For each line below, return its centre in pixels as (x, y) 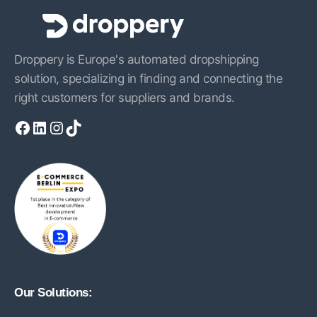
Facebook (18, 127)
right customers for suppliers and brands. (125, 98)
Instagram (55, 127)
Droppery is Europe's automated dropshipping (137, 59)
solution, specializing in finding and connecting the (148, 79)
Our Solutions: (53, 292)
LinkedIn (35, 127)
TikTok (69, 127)
